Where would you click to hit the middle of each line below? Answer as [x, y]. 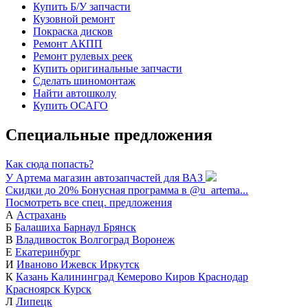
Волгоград [106, 239]
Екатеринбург [48, 252]
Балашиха [39, 227]
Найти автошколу [75, 93]
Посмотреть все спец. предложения [89, 202]
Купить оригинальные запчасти [108, 68]
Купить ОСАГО [70, 105]
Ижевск [80, 264]
